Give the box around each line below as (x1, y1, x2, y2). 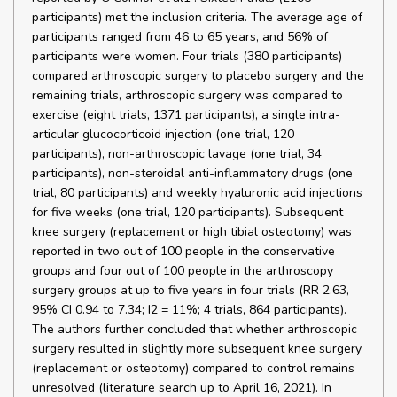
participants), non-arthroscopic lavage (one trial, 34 (32, 145, 322, 162)
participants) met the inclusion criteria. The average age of (32, 9, 362, 26)
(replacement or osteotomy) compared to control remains (32, 360, 354, 377)
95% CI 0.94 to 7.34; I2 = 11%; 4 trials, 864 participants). (32, 301, 346, 318)
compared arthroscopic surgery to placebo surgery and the (32, 67, 364, 84)
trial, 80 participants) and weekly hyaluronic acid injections (32, 184, 362, 201)
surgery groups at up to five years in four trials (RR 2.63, (32, 282, 349, 299)
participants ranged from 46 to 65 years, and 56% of (32, 28, 328, 45)
